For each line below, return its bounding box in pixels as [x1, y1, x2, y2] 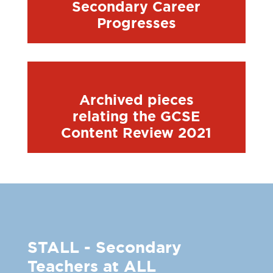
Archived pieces [79, 90, 194, 109]
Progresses [96, 13, 176, 32]
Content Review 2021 [61, 123, 212, 142]
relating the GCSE [73, 107, 200, 126]
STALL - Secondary [27, 236, 182, 258]
